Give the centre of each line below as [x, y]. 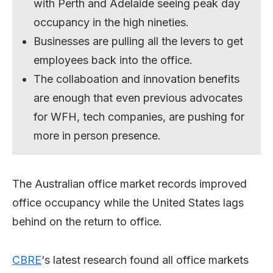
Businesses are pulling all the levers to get [139, 41]
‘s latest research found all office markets [145, 260]
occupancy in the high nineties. [112, 22]
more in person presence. [97, 135]
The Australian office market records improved [129, 183]
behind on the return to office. [87, 221]
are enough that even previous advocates [138, 97]
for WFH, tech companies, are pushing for [139, 116]
